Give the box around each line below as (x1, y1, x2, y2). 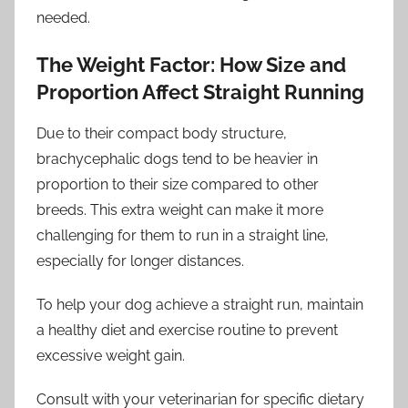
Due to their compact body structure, (36, 124, 287, 142)
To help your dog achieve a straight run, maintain (36, 295, 363, 313)
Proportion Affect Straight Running (36, 80, 364, 105)
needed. (36, 9, 90, 27)
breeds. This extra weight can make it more (36, 200, 323, 219)
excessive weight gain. (36, 346, 185, 364)
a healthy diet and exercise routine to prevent (36, 321, 338, 339)
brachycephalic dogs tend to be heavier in (36, 149, 318, 168)
